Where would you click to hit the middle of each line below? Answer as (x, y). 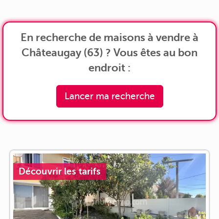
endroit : (109, 67)
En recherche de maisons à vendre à (109, 37)
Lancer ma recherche (109, 96)
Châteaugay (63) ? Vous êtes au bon (109, 52)
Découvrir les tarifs (60, 171)
